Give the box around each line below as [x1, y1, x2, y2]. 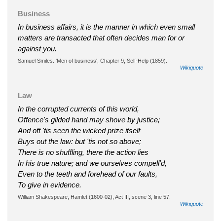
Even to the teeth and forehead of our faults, [18, 169, 157, 178]
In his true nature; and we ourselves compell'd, [18, 158, 167, 167]
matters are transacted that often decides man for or [18, 33, 184, 42]
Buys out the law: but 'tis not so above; [18, 137, 141, 146]
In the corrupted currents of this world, [18, 104, 139, 113]
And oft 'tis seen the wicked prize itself [18, 126, 140, 135]
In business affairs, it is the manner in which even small [18, 22, 195, 31]
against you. [18, 44, 57, 53]
